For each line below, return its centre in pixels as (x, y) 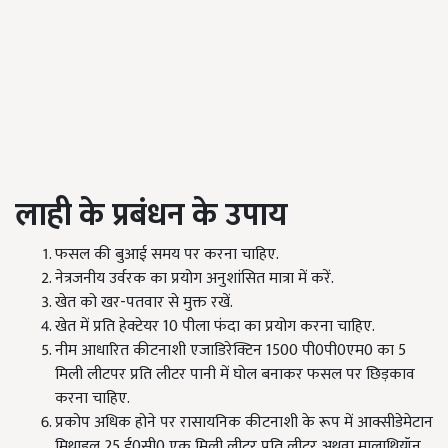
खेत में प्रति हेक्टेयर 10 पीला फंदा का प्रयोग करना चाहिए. (215, 327)
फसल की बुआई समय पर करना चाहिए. (167, 255)
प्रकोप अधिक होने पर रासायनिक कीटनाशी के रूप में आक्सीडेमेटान (244, 423)
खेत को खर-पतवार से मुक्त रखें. (144, 303)
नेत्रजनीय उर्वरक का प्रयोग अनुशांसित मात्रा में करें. (194, 279)
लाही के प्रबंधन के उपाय (151, 216)
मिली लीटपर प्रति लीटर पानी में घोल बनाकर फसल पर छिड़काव (235, 375)
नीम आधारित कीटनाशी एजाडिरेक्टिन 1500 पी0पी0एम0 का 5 (230, 351)
